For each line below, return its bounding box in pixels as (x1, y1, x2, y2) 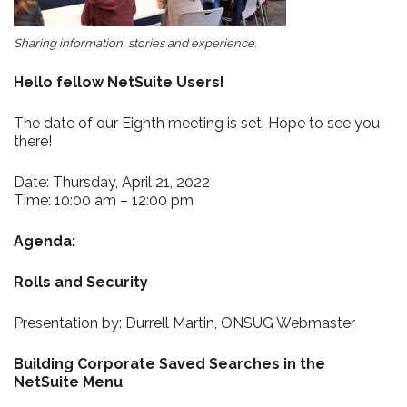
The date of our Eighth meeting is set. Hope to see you (14, 114, 380, 132)
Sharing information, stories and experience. (14, 36, 256, 50)
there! (14, 133, 52, 150)
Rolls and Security (14, 273, 148, 291)
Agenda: (14, 233, 75, 250)
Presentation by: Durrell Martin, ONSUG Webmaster (14, 314, 355, 332)
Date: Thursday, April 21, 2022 (14, 174, 210, 191)
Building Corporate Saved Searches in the (14, 355, 325, 372)
